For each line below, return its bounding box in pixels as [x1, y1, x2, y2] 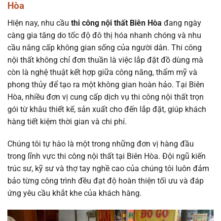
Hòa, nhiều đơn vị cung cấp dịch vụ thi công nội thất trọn [7, 92, 204, 102]
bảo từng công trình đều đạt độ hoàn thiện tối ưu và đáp [7, 176, 204, 186]
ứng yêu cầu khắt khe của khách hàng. [7, 188, 142, 198]
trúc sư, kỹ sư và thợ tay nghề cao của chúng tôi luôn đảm [7, 164, 209, 174]
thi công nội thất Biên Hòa [71, 18, 162, 28]
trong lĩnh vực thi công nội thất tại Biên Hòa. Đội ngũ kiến [7, 151, 206, 161]
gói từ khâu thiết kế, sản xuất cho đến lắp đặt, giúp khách [7, 104, 206, 114]
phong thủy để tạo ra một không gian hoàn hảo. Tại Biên [7, 79, 204, 89]
